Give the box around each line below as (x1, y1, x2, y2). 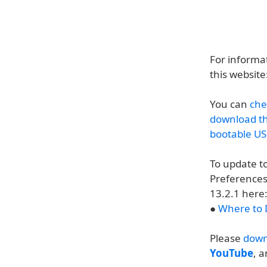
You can (210, 97, 250, 111)
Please (210, 231, 243, 245)
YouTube (210, 246, 253, 260)
